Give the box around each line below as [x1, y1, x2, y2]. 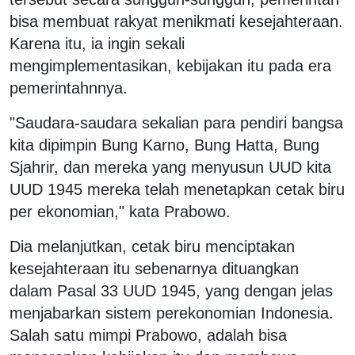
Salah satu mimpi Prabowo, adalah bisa [10, 326, 287, 344]
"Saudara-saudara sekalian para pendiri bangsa [10, 113, 343, 132]
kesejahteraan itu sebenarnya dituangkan [10, 259, 299, 277]
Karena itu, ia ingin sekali [10, 34, 185, 52]
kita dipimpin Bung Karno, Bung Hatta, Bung [10, 136, 319, 154]
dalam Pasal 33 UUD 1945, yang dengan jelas [10, 281, 333, 300]
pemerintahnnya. [10, 78, 128, 97]
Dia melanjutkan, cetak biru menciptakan [10, 237, 295, 255]
